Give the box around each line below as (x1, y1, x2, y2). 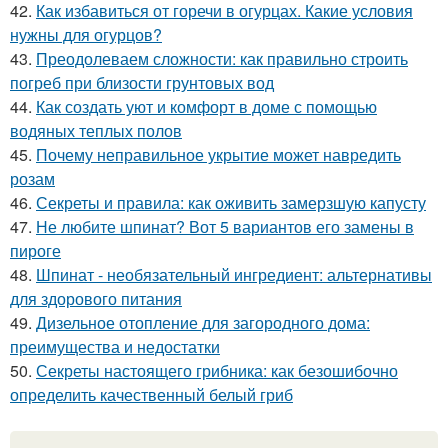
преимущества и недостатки (10, 335, 220, 358)
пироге (10, 239, 61, 262)
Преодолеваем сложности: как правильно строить (36, 47, 408, 70)
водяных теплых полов (10, 119, 182, 142)
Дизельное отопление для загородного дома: (36, 311, 370, 334)
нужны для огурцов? (10, 23, 162, 46)
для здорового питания (10, 287, 182, 310)
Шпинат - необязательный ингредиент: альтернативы (36, 263, 432, 286)
